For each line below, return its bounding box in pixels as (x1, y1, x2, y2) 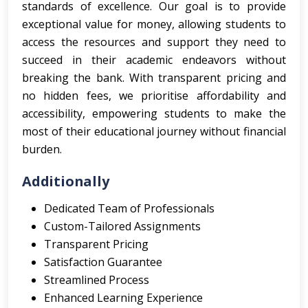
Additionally (22, 172, 109, 190)
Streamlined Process (44, 272, 149, 287)
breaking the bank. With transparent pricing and (22, 70, 286, 85)
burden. (22, 142, 62, 157)
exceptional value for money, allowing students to (22, 16, 286, 32)
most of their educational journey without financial (22, 124, 286, 139)
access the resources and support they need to (22, 34, 286, 49)
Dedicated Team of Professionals (44, 201, 214, 216)
